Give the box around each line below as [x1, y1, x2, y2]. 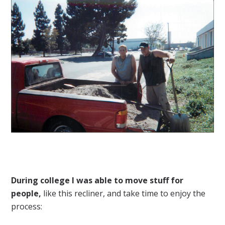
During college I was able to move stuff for [11, 174, 184, 186]
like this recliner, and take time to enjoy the [41, 187, 206, 199]
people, [11, 187, 42, 199]
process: [11, 200, 43, 212]
